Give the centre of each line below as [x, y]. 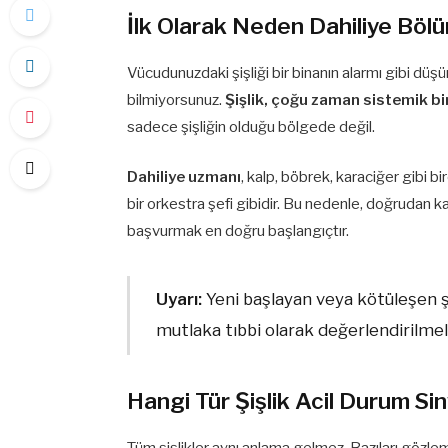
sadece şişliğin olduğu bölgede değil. [251, 126]
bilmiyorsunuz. [176, 99]
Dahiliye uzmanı [184, 176]
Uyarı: [178, 299]
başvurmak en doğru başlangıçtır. [238, 230]
